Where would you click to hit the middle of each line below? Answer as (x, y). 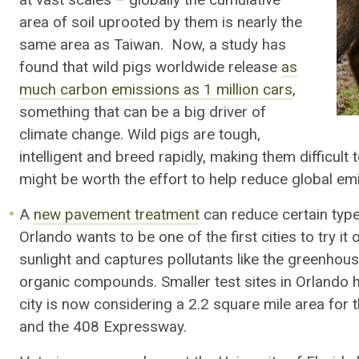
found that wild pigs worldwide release (150, 68)
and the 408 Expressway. (103, 327)
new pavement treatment (117, 215)
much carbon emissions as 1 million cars (156, 90)
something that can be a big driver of (143, 113)
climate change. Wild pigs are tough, (140, 135)
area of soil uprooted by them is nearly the (161, 23)
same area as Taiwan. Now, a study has (153, 45)
